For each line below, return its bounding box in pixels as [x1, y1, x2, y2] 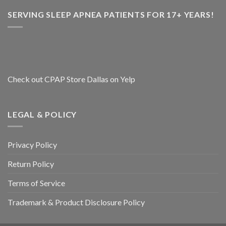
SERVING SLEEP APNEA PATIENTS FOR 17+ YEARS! [8, 10, 214, 20]
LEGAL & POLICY [8, 109, 77, 119]
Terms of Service [8, 178, 65, 188]
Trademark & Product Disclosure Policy [8, 197, 145, 207]
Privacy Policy [8, 140, 57, 150]
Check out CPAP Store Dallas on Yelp [8, 74, 135, 84]
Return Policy [8, 159, 54, 169]
